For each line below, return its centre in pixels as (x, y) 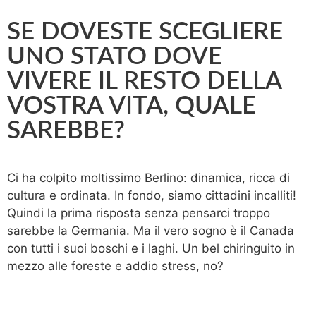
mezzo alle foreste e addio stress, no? (115, 266)
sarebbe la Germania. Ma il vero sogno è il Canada (151, 230)
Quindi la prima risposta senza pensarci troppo (139, 213)
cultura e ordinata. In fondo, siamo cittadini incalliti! (152, 195)
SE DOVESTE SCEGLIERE (145, 32)
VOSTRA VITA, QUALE (132, 106)
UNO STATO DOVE (115, 56)
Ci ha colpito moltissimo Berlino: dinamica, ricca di (148, 177)
